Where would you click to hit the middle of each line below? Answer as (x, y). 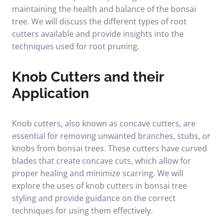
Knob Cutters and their (88, 77)
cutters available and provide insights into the (98, 34)
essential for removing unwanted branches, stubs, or (111, 136)
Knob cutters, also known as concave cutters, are (104, 123)
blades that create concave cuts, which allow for (102, 161)
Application (51, 93)
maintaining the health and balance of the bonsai (104, 9)
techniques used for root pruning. (76, 46)
